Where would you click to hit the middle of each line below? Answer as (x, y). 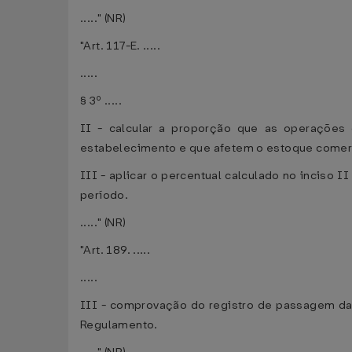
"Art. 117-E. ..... (121, 46)
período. (104, 195)
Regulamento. (119, 325)
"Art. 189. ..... (115, 250)
